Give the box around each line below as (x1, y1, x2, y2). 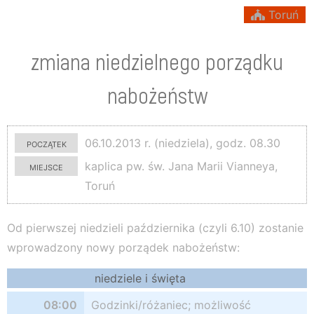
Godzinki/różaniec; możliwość (91, 298, 251, 312)
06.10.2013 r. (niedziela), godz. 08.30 (81, 136, 280, 150)
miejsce (29, 159, 63, 173)
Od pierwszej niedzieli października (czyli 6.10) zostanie (7, 221, 303, 235)
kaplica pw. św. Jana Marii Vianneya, (81, 159, 278, 173)
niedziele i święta (95, 271, 186, 285)
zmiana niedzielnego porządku (31, 48, 283, 74)
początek (26, 136, 67, 150)
